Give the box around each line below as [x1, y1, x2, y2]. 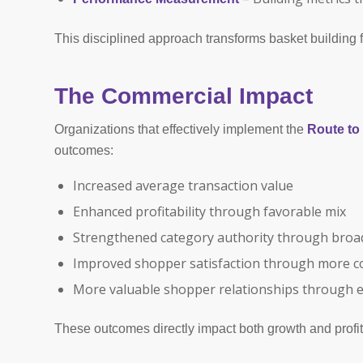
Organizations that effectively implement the [54, 122, 307, 137]
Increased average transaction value [73, 176, 293, 194]
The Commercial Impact [54, 83, 313, 109]
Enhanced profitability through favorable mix [73, 202, 346, 220]
